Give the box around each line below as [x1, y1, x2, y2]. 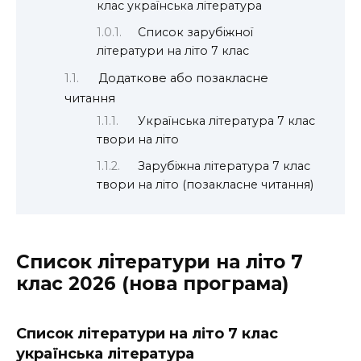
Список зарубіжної [138, 24, 254, 39]
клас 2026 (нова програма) [16, 272, 288, 295]
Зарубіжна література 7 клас [138, 158, 311, 173]
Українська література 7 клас [138, 113, 316, 128]
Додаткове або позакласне [98, 70, 268, 85]
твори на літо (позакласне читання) [97, 176, 313, 192]
